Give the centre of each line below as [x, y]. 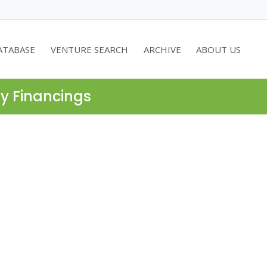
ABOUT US [219, 49]
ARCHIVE [162, 49]
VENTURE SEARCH [90, 49]
